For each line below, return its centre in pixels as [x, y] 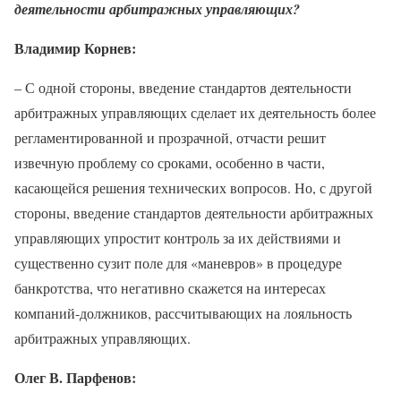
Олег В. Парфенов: [75, 377]
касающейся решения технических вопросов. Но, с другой [193, 187]
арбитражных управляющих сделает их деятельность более [195, 112]
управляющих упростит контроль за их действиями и [178, 237]
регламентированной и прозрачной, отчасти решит [170, 137]
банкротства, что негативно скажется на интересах [170, 287]
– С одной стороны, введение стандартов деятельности [183, 87]
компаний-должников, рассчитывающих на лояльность [183, 312]
